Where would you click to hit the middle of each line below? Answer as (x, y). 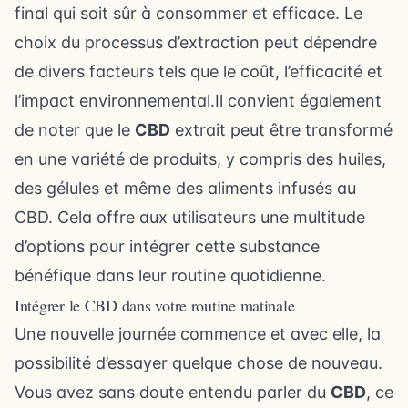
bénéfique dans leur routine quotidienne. (170, 275)
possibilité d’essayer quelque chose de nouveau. (199, 363)
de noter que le (75, 130)
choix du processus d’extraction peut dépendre (196, 42)
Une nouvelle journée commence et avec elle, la (198, 334)
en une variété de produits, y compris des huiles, (200, 159)
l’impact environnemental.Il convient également (198, 101)
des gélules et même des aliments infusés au (185, 188)
